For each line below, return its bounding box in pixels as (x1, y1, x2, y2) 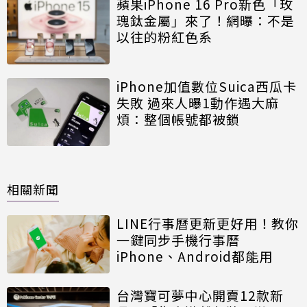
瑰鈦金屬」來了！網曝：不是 (116, 10, 295, 29)
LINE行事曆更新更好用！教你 (116, 214, 299, 233)
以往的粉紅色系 (116, 27, 212, 46)
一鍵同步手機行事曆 (116, 230, 240, 249)
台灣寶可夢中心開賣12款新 (116, 285, 284, 304)
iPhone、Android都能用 (116, 247, 273, 266)
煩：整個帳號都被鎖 (116, 109, 240, 128)
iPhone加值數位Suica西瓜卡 (116, 76, 297, 95)
